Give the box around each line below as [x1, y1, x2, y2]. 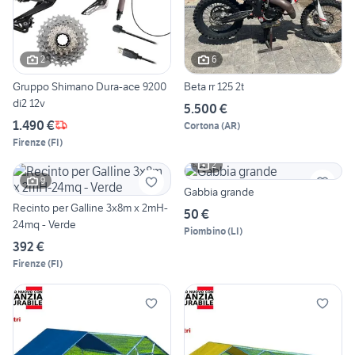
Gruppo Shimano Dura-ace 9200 [13, 78, 166, 94]
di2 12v [13, 95, 45, 110]
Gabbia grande [184, 184, 254, 199]
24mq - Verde [13, 216, 76, 231]
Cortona [184, 119, 219, 132]
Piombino [184, 224, 226, 237]
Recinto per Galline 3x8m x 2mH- [13, 200, 168, 215]
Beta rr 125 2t [184, 78, 244, 94]
